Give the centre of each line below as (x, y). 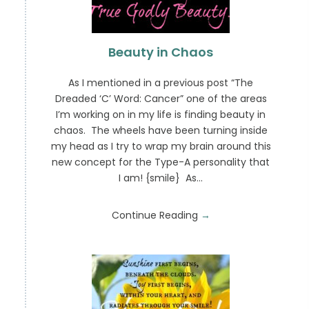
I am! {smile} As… (161, 178)
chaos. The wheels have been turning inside (161, 131)
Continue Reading (156, 216)
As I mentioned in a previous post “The (161, 83)
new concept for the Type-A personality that (161, 162)
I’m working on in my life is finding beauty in (161, 115)
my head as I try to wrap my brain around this (161, 147)
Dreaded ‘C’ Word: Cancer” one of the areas (161, 99)
